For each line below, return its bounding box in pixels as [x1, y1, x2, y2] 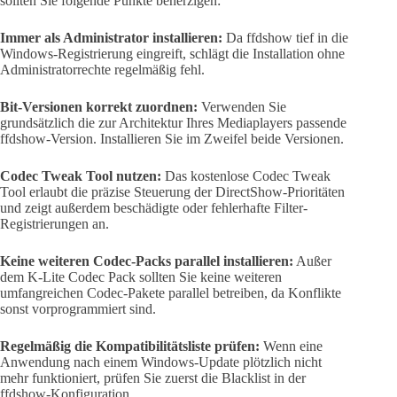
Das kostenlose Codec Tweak [161, 168, 331, 184]
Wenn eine [260, 339, 323, 354]
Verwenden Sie [198, 99, 286, 115]
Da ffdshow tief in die [222, 30, 348, 46]
